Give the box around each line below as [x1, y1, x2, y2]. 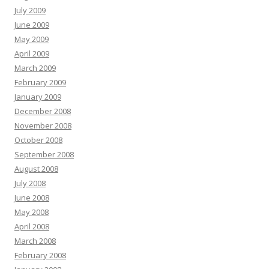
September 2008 [14, 149, 74, 160]
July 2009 [14, 5, 46, 16]
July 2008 [14, 178, 46, 189]
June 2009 [14, 19, 49, 30]
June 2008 [14, 192, 49, 203]
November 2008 [14, 120, 71, 131]
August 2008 [14, 163, 58, 174]
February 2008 [14, 250, 66, 261]
